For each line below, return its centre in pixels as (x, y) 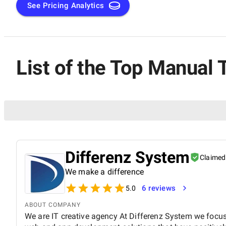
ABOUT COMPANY (53, 205)
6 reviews (159, 188)
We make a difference (104, 172)
